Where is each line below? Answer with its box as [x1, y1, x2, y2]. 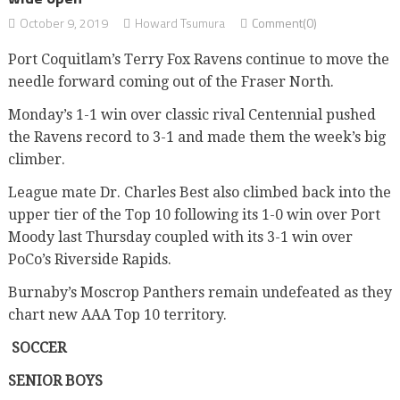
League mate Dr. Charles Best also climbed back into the [7, 183, 391, 201]
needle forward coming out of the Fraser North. [7, 72, 334, 90]
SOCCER [11, 338, 66, 356]
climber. [7, 150, 65, 168]
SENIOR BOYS [7, 371, 103, 389]
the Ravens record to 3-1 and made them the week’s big [7, 128, 386, 146]
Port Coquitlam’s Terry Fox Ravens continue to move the [7, 50, 389, 68]
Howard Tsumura [134, 12, 225, 32]
